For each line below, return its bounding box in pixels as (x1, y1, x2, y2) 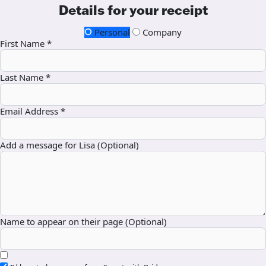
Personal (92, 26, 130, 39)
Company (140, 26, 182, 39)
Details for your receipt (58, 2, 208, 19)
